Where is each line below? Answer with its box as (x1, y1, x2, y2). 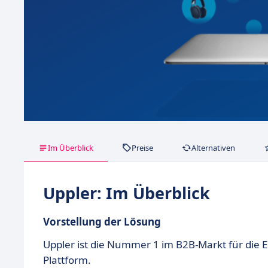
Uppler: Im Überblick (43, 181, 210, 204)
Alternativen (191, 142, 235, 153)
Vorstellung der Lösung (43, 214, 161, 229)
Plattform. (43, 252, 91, 267)
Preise (132, 142, 153, 153)
